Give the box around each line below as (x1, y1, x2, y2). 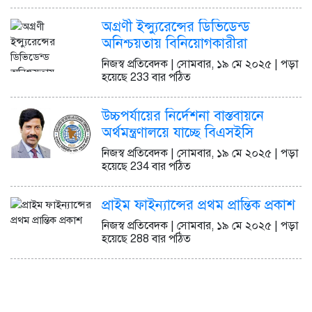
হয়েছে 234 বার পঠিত (102, 159, 191, 173)
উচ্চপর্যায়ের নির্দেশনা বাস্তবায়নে (102, 107, 264, 125)
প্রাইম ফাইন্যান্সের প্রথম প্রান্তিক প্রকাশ (102, 196, 295, 214)
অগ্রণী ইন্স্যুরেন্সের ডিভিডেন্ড (102, 17, 250, 36)
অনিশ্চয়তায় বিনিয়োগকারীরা (102, 34, 247, 52)
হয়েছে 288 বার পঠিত (102, 231, 191, 246)
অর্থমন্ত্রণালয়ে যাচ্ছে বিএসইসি (102, 123, 253, 141)
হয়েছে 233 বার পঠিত (102, 70, 191, 84)
